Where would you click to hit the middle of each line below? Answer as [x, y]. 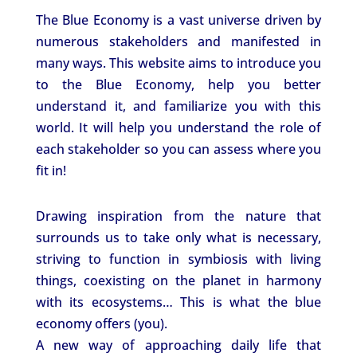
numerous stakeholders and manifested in [178, 41]
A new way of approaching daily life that [178, 345]
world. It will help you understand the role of [178, 127]
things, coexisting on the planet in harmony [178, 280]
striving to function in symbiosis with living [178, 259]
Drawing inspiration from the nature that [178, 216]
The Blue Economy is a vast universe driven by [178, 20]
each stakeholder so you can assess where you [178, 149]
